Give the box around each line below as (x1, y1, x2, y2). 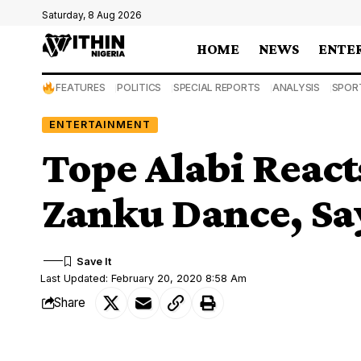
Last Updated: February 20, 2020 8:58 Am (40, 272, 247, 284)
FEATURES (56, 81, 106, 93)
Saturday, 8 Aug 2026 (42, 9, 142, 21)
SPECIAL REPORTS (172, 81, 261, 93)
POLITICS (117, 81, 162, 93)
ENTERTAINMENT (48, 118, 151, 131)
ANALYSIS (272, 81, 320, 93)
